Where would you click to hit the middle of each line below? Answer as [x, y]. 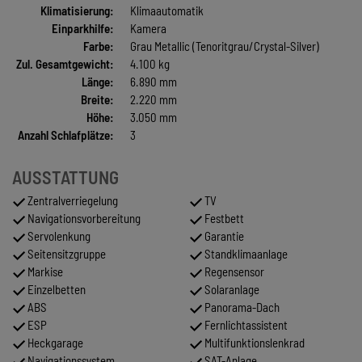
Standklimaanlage [245, 253]
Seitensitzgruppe [65, 253]
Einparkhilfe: [82, 28]
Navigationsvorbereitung [83, 218]
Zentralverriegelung [72, 200]
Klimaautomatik [166, 10]
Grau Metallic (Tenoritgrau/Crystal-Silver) [224, 46]
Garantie [223, 236]
